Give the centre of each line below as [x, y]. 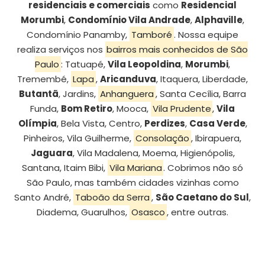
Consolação [162, 138]
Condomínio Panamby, [78, 35]
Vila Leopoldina [144, 64]
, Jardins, [79, 94]
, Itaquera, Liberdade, [202, 79]
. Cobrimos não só [203, 168]
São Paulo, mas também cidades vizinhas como [132, 183]
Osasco [148, 212]
